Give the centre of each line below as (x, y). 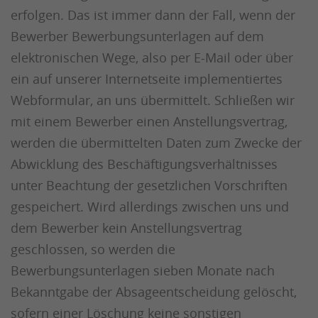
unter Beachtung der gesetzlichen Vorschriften (149, 185)
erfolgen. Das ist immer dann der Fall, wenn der (153, 15)
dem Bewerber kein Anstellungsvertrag (126, 228)
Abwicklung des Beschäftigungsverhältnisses (144, 164)
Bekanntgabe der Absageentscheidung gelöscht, (154, 292)
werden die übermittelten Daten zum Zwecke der (156, 143)
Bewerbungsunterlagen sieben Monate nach (143, 270)
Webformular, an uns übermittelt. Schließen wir (153, 100)
